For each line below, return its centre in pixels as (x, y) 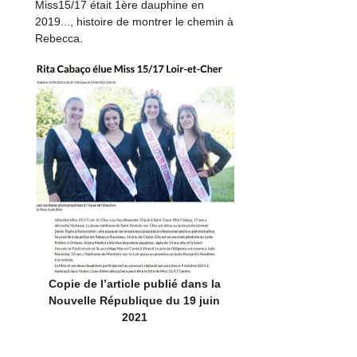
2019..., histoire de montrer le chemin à (135, 21)
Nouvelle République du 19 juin (135, 301)
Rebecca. (59, 38)
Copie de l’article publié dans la (134, 284)
